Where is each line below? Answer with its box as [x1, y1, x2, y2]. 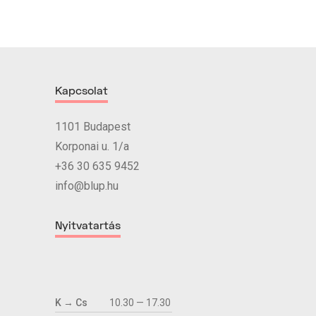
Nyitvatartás [55, 221, 121, 231]
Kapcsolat [55, 86, 109, 97]
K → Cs [55, 296, 88, 308]
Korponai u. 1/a [55, 139, 130, 153]
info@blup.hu [55, 178, 119, 193]
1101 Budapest [55, 119, 131, 133]
